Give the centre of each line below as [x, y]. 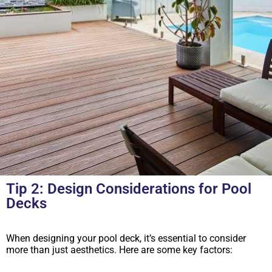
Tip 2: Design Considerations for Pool [129, 189]
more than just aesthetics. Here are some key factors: [119, 250]
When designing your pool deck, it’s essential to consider [126, 238]
